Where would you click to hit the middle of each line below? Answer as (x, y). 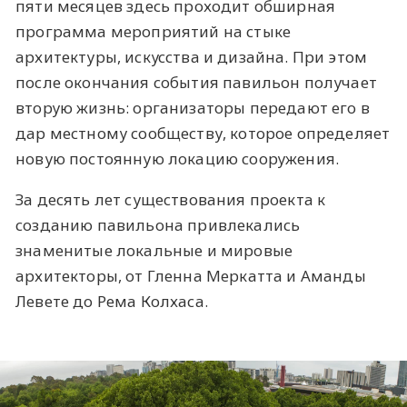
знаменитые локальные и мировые (154, 251)
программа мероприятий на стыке (154, 32)
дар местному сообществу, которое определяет (203, 134)
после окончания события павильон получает (196, 83)
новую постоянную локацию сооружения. (178, 159)
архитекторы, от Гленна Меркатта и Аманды (191, 276)
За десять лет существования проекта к (171, 200)
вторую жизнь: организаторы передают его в (193, 108)
